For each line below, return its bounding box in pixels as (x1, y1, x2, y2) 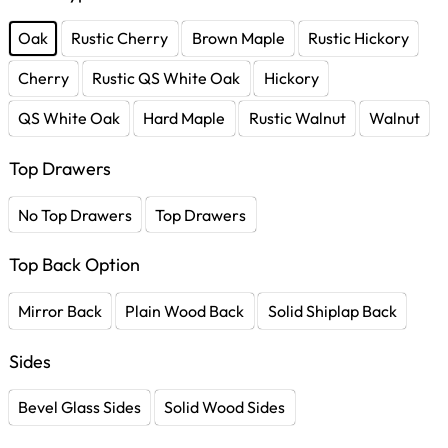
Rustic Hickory (307, 28, 409, 49)
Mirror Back (18, 300, 103, 321)
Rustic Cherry (71, 28, 169, 49)
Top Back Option (9, 253, 140, 277)
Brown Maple (191, 28, 285, 49)
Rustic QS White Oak (92, 68, 241, 89)
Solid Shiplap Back (267, 300, 397, 321)
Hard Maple (143, 108, 226, 129)
